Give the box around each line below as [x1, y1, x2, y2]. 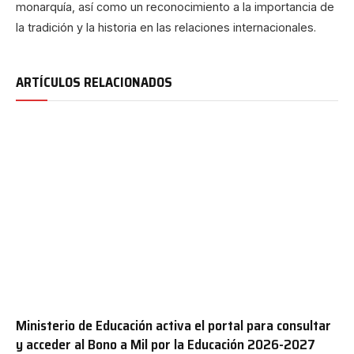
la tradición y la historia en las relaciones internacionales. [16, 21, 316, 34]
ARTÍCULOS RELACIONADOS [16, 72, 172, 92]
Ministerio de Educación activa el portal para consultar [16, 314, 331, 337]
